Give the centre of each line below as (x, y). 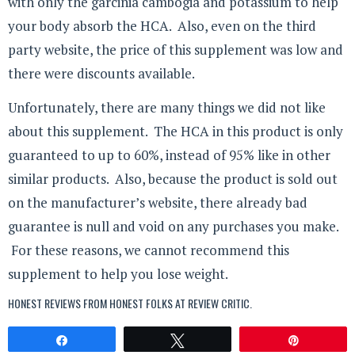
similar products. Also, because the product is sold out (173, 178)
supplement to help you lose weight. (118, 273)
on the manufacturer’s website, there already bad (158, 202)
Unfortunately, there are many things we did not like (167, 107)
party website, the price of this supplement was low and (176, 50)
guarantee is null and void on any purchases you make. (173, 226)
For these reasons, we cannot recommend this (149, 250)
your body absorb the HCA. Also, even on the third (162, 26)
